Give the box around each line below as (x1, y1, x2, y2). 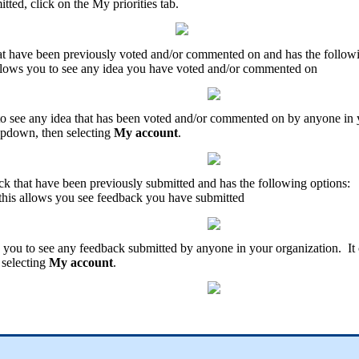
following (258, 176, 307, 191)
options (310, 176, 347, 191)
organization (276, 240, 338, 255)
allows (19, 191, 52, 205)
